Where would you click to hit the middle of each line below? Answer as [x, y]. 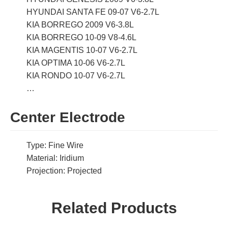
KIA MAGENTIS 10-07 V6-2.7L [82, 50]
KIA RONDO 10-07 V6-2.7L [76, 75]
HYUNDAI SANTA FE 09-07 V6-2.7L [93, 12]
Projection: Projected [64, 171]
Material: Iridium [55, 158]
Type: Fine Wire [55, 146]
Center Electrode [68, 117]
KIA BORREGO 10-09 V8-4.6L [81, 37]
